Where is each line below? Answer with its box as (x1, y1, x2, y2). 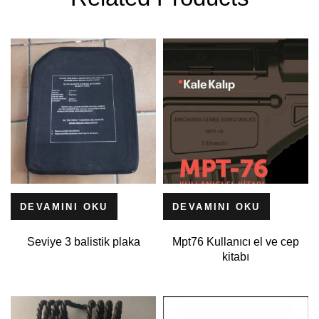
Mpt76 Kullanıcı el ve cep (172, 236, 299, 249)
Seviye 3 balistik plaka (26, 236, 140, 249)
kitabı (222, 251, 249, 263)
